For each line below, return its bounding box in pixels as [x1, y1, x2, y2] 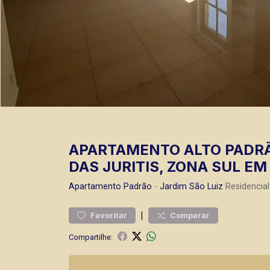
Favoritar [90, 211, 127, 220]
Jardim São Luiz [160, 181, 223, 192]
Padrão [124, 181, 152, 192]
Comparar [170, 211, 210, 220]
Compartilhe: [69, 232, 113, 242]
